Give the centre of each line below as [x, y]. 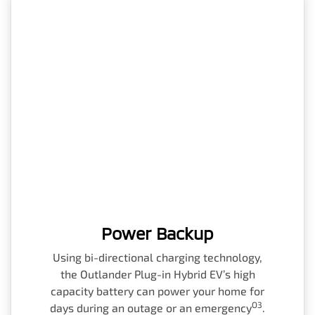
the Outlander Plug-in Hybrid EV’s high [157, 274]
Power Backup [157, 233]
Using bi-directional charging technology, [157, 257]
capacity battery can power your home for [157, 290]
